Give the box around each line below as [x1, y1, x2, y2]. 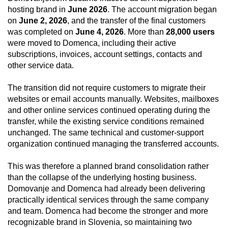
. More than [124, 27, 166, 37]
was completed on [8, 27, 75, 37]
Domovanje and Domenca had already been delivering [8, 184, 205, 193]
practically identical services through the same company [8, 195, 209, 205]
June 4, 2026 [75, 27, 124, 37]
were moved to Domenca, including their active [8, 39, 176, 48]
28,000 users [166, 27, 215, 37]
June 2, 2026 [19, 16, 67, 25]
